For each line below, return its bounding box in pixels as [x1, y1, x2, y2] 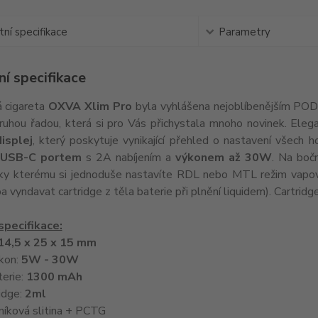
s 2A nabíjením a [81, 150, 175, 165]
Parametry [218, 25, 270, 39]
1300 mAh [26, 269, 82, 285]
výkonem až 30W [175, 150, 272, 165]
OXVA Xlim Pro [48, 99, 132, 114]
